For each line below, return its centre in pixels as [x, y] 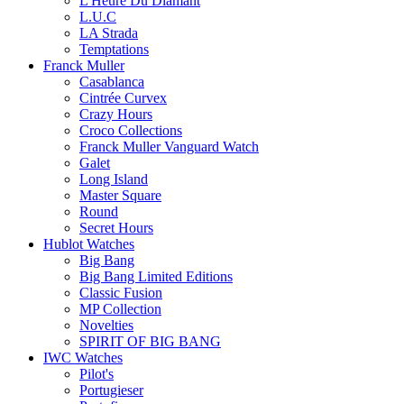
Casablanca [112, 81]
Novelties [106, 325]
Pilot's [96, 373]
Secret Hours [116, 227]
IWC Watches [83, 357]
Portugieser [111, 390]
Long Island [114, 179]
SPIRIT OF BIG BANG [150, 341]
